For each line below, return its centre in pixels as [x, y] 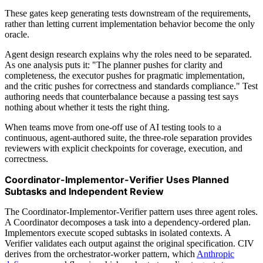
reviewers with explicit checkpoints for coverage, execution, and [124, 148]
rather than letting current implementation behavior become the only [130, 23]
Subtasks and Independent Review [84, 191]
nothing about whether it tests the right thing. [87, 107]
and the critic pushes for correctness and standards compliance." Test [131, 86]
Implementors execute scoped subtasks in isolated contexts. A [118, 232]
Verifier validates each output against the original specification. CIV [129, 243]
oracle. [17, 34]
